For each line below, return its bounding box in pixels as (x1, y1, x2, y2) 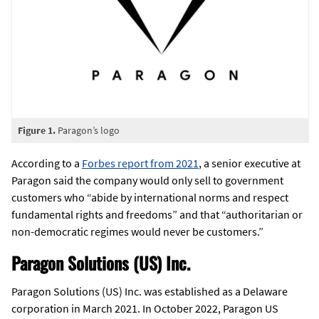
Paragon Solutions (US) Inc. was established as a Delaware (11, 284, 288, 299)
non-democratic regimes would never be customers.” (11, 224, 263, 239)
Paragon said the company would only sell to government (11, 173, 283, 188)
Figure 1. (18, 124, 56, 137)
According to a (11, 156, 82, 171)
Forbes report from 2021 (82, 156, 199, 171)
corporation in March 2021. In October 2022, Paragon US (11, 301, 278, 316)
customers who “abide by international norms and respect (11, 190, 288, 205)
